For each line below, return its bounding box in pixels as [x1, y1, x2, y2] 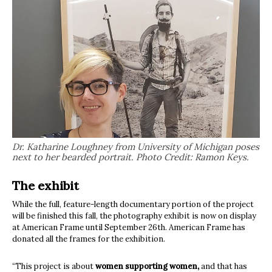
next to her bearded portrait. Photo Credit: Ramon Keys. [12, 151, 249, 163]
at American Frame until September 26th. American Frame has [12, 222, 245, 233]
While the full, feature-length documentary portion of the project [12, 199, 254, 210]
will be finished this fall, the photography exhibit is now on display [12, 211, 256, 222]
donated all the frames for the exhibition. [12, 234, 165, 245]
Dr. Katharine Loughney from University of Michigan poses [12, 141, 259, 153]
